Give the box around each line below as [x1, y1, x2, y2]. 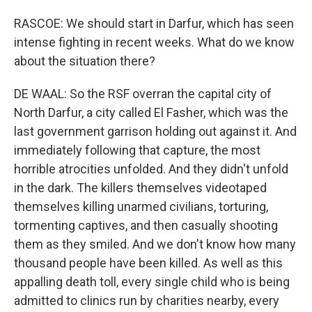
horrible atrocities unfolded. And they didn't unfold [14, 162, 288, 176]
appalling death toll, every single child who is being [14, 274, 290, 289]
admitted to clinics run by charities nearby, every [14, 293, 279, 308]
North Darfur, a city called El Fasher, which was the [14, 105, 288, 120]
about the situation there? [14, 54, 155, 68]
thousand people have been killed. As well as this [14, 256, 283, 270]
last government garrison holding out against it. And [14, 124, 297, 139]
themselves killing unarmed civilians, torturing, [14, 199, 268, 214]
